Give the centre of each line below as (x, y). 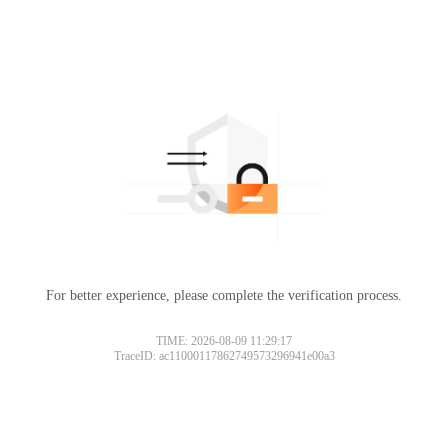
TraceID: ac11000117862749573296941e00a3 (224, 355)
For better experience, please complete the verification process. (224, 295)
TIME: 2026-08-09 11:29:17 (224, 340)
